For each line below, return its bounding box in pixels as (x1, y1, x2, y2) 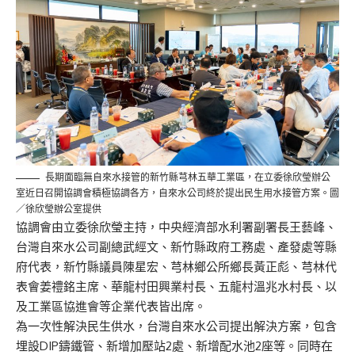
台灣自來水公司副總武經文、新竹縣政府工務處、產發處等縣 (16, 239, 337, 255)
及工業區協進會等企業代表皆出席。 (16, 299, 206, 315)
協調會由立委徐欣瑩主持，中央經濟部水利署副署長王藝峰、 (16, 219, 337, 235)
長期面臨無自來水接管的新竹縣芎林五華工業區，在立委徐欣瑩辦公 (45, 171, 330, 184)
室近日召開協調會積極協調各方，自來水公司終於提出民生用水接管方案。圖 (16, 187, 339, 200)
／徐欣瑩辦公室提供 (16, 203, 101, 216)
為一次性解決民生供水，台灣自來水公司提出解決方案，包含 (16, 319, 337, 334)
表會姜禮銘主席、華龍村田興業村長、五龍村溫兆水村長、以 (16, 279, 337, 295)
